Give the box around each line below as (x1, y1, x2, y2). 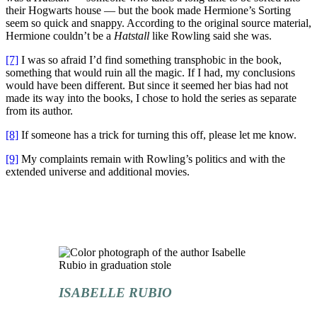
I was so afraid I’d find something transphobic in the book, (18, 54, 282, 66)
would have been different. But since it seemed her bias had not (6, 79, 288, 91)
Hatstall (114, 30, 149, 42)
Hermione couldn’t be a (6, 30, 114, 42)
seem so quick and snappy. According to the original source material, (6, 17, 311, 29)
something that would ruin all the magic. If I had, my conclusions (6, 67, 295, 79)
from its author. (6, 105, 73, 117)
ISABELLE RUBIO (59, 284, 172, 300)
